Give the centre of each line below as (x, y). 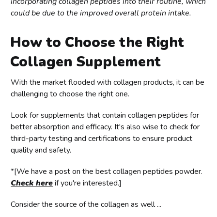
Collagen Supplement (86, 62)
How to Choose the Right (97, 42)
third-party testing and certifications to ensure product (102, 138)
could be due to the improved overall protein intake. (101, 13)
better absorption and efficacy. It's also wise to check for (105, 127)
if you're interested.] (87, 183)
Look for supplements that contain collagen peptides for (105, 115)
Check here (32, 183)
